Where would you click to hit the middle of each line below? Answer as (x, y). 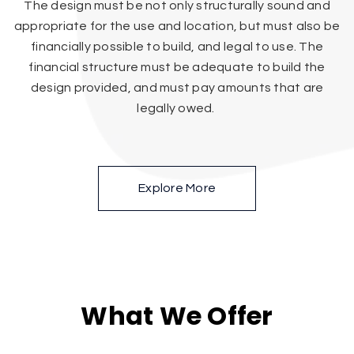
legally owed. (177, 108)
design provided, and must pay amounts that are (177, 87)
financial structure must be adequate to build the (177, 67)
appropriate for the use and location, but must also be (177, 26)
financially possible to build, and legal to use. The (177, 46)
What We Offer (177, 315)
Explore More (177, 188)
